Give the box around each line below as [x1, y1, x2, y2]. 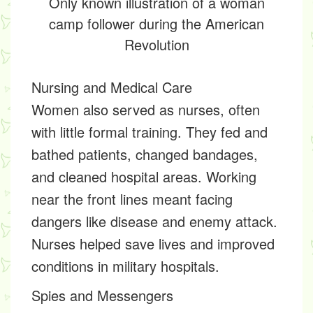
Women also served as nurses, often [31, 99, 260, 120]
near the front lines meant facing [31, 189, 233, 210]
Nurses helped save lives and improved [31, 233, 275, 254]
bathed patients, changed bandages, [31, 144, 258, 165]
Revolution [124, 34, 189, 55]
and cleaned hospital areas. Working [31, 166, 256, 187]
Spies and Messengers [31, 285, 173, 306]
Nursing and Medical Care [31, 77, 192, 98]
